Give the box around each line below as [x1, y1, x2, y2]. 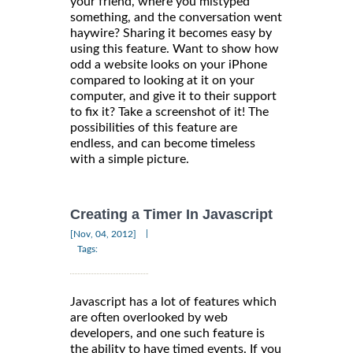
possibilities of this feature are [70, 121, 237, 134]
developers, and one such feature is [70, 327, 265, 340]
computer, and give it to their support [70, 89, 277, 102]
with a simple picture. [70, 152, 189, 165]
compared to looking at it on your [70, 73, 255, 87]
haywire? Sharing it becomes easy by [70, 26, 272, 39]
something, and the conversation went [70, 10, 282, 24]
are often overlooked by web [70, 311, 228, 325]
